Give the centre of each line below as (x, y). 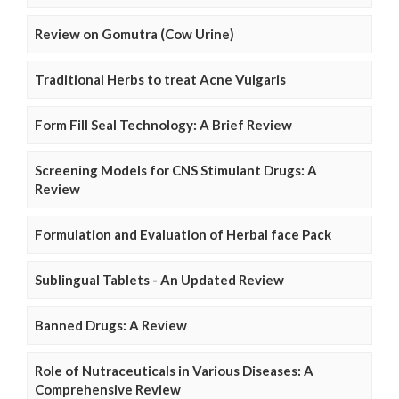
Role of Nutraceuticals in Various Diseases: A (174, 371)
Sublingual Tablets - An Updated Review (159, 280)
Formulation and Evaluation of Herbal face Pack (183, 235)
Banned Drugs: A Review (111, 326)
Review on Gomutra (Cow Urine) (134, 34)
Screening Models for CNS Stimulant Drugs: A (176, 171)
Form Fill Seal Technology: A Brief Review (163, 125)
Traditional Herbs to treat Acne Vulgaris (160, 80)
